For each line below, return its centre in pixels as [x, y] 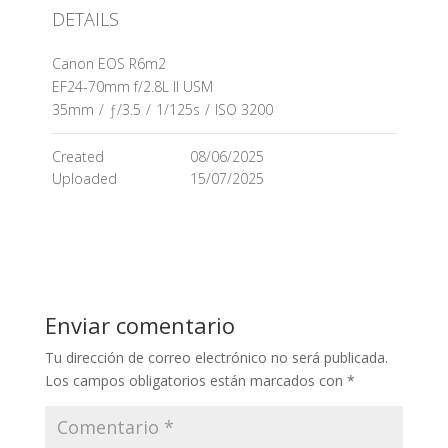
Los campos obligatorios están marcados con [195, 380]
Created [77, 156]
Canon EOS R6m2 [108, 63]
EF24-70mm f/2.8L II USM [132, 86]
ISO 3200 [243, 109]
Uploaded [84, 178]
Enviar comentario [139, 325]
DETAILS [85, 19]
